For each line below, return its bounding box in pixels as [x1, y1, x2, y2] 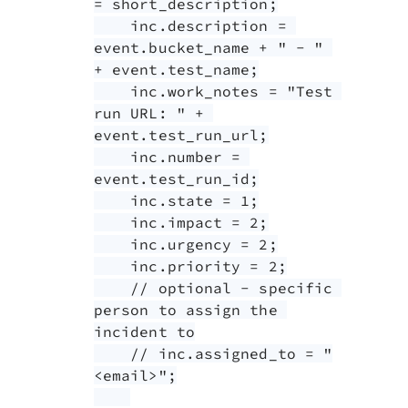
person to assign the [94, 301, 278, 320]
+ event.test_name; [94, 60, 260, 79]
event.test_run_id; [94, 169, 260, 189]
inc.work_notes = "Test [94, 82, 131, 101]
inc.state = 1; [94, 191, 131, 210]
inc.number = [94, 148, 131, 167]
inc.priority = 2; [94, 257, 131, 276]
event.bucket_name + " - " [94, 38, 324, 57]
